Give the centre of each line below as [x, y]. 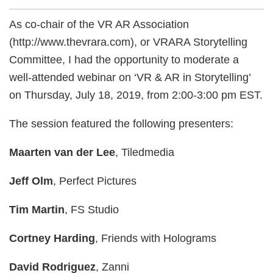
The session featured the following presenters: [121, 124]
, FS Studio [92, 210]
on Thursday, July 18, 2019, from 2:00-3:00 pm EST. [136, 95]
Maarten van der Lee [62, 152]
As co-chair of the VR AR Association [99, 24]
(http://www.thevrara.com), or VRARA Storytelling [128, 42]
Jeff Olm [31, 181]
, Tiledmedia [145, 152]
